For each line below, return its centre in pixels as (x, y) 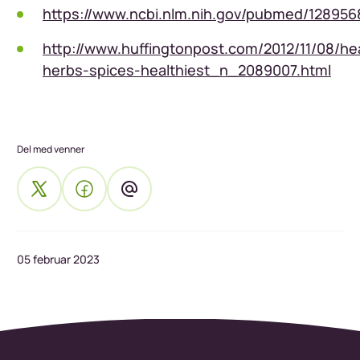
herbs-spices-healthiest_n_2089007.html (187, 70)
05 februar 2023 (58, 260)
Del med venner (51, 149)
